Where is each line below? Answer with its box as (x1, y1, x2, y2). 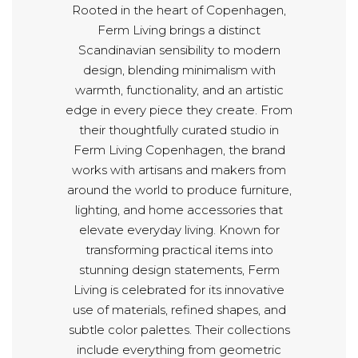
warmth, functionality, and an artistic (74, 82, 284, 97)
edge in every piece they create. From (66, 101, 292, 117)
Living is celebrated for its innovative (74, 281, 284, 297)
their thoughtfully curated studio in (79, 121, 279, 137)
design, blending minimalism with (82, 62, 276, 78)
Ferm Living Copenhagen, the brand (73, 141, 285, 157)
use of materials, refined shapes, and (72, 301, 286, 317)
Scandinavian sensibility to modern (78, 42, 280, 58)
